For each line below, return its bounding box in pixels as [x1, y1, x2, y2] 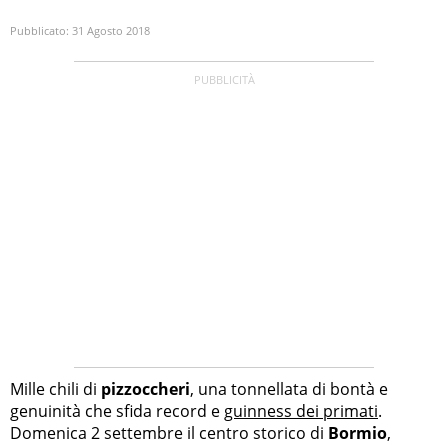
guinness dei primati [224, 399, 378, 422]
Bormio [328, 421, 387, 444]
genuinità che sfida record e [10, 399, 224, 422]
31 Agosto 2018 [72, 23, 150, 39]
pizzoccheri [101, 377, 190, 400]
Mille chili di [10, 377, 101, 400]
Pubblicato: [10, 23, 72, 39]
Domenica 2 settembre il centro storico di [10, 421, 328, 444]
